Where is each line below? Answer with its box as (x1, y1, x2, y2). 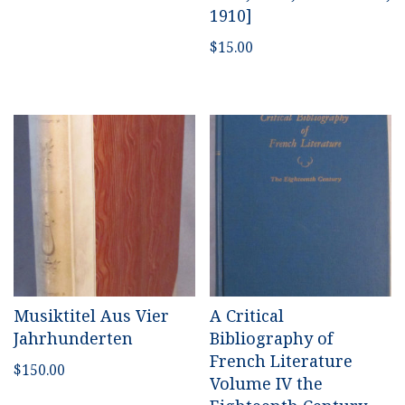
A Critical (210, 304, 285, 326)
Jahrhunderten (14, 326, 133, 349)
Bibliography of (210, 326, 334, 349)
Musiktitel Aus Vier (14, 304, 169, 326)
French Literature (210, 349, 353, 372)
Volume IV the (210, 372, 324, 394)
